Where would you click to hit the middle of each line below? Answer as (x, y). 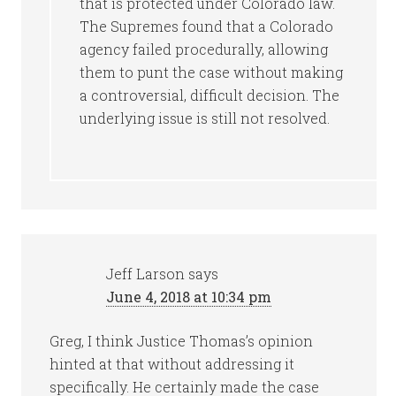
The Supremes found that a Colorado (207, 26)
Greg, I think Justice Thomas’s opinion (182, 341)
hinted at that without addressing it (172, 364)
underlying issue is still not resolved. (205, 118)
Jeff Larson (146, 274)
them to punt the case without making (212, 72)
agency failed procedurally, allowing (204, 49)
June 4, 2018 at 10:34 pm (189, 297)
